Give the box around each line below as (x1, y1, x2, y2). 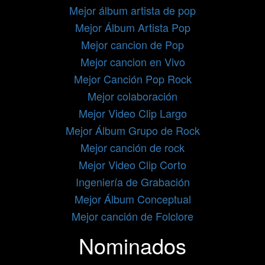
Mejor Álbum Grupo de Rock (65, 122, 200, 138)
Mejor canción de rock (80, 140, 185, 155)
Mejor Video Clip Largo (78, 105, 187, 121)
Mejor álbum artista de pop (69, 2, 196, 18)
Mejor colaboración (88, 88, 177, 104)
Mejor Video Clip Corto (79, 157, 186, 172)
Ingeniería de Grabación (75, 174, 190, 189)
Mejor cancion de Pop (81, 37, 184, 52)
